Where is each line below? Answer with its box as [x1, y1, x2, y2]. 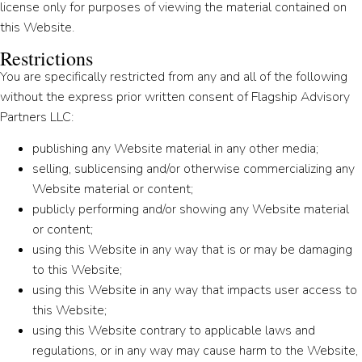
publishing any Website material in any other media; [32, 139, 318, 158]
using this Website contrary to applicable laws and [32, 321, 315, 339]
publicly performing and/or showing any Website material [32, 200, 349, 218]
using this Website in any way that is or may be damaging [32, 240, 352, 259]
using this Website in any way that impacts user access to [32, 280, 357, 299]
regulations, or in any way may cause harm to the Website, [32, 341, 358, 360]
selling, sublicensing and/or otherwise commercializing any [32, 159, 355, 178]
